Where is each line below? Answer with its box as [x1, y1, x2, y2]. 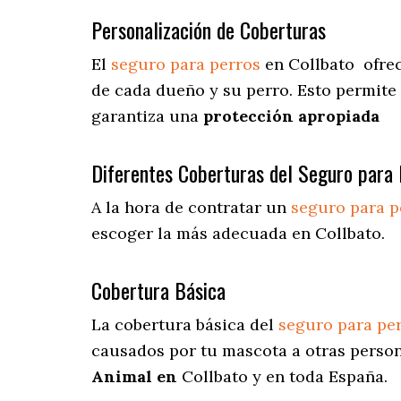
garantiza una [91, 106, 203, 127]
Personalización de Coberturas [91, 13, 326, 47]
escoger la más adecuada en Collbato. [91, 223, 385, 244]
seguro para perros [111, 54, 260, 75]
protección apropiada [203, 106, 380, 127]
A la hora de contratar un [91, 197, 291, 218]
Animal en [91, 366, 182, 388]
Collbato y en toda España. [182, 366, 388, 388]
